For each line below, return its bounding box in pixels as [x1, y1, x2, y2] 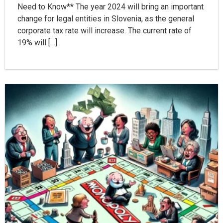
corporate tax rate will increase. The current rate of [17, 26, 192, 36]
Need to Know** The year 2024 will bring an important [17, 2, 204, 12]
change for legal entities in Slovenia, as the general [17, 14, 194, 24]
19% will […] [17, 38, 57, 48]
